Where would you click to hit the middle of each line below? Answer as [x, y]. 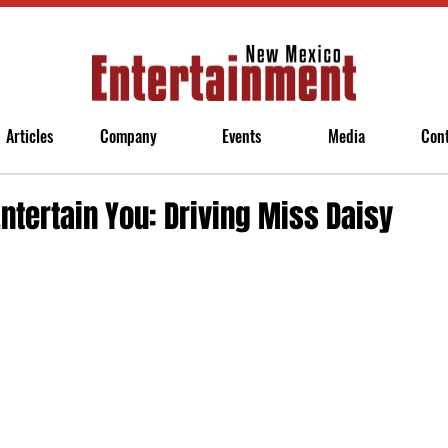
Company [128, 136]
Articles [29, 136]
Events [241, 136]
